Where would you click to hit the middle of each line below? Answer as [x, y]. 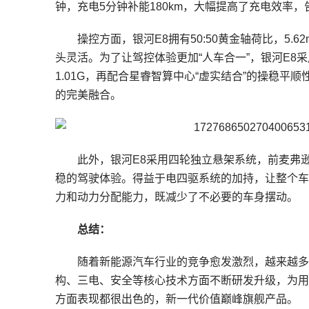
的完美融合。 [88, 95]
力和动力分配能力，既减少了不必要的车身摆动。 [177, 197]
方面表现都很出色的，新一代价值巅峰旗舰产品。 [177, 299]
